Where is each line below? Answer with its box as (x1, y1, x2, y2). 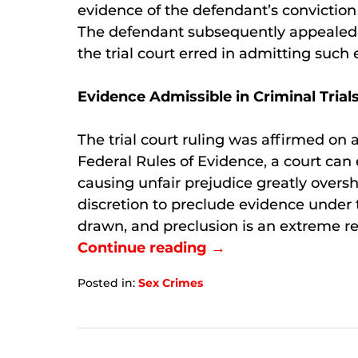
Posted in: (78, 275, 135, 290)
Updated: (77, 291, 130, 306)
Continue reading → (78, 238, 225, 257)
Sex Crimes (138, 275, 203, 290)
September (77, 308, 143, 323)
